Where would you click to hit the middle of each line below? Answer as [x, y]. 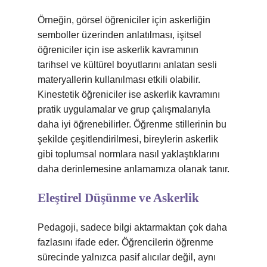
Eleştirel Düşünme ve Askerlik [118, 198]
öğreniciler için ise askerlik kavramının [118, 50]
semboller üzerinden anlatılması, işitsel [119, 35]
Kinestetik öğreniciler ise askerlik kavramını [129, 94]
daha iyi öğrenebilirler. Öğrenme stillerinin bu [132, 124]
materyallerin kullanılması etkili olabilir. [119, 80]
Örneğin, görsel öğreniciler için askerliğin [124, 20]
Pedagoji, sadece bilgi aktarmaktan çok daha [132, 227]
